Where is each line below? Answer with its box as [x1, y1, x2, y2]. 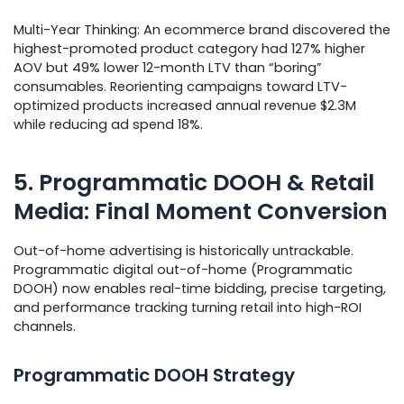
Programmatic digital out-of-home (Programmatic [14, 261, 353, 280]
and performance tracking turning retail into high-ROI [14, 298, 362, 317]
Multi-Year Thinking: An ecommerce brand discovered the [14, 21, 390, 40]
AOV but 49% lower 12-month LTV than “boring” [14, 59, 322, 78]
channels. [14, 317, 76, 336]
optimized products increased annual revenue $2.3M [14, 96, 356, 115]
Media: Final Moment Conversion [14, 195, 388, 227]
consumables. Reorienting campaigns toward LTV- [14, 78, 347, 96]
